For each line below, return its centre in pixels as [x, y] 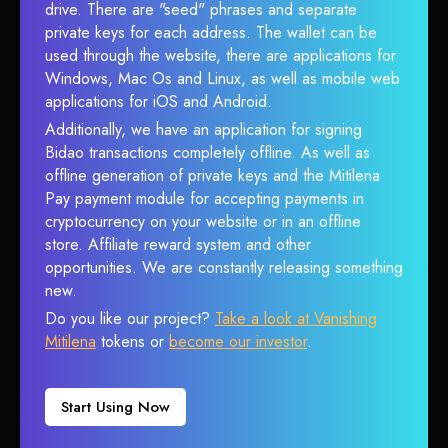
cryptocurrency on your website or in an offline [203, 221]
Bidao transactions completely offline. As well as [207, 152]
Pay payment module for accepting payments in [204, 198]
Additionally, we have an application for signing [203, 129]
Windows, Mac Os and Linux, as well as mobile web [222, 78]
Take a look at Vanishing [296, 318]
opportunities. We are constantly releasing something [224, 267]
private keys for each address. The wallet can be [211, 32]
